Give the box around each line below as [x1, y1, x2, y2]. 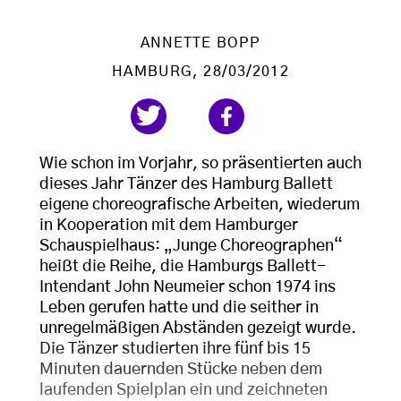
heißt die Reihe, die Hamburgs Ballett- [39, 259, 326, 275]
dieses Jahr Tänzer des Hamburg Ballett [39, 176, 333, 192]
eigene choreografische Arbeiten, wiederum [39, 197, 360, 213]
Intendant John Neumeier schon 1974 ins [39, 279, 336, 295]
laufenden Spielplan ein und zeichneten [39, 382, 328, 398]
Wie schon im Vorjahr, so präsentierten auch [39, 156, 362, 172]
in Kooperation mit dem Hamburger [39, 218, 298, 234]
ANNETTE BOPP [140, 36, 261, 50]
